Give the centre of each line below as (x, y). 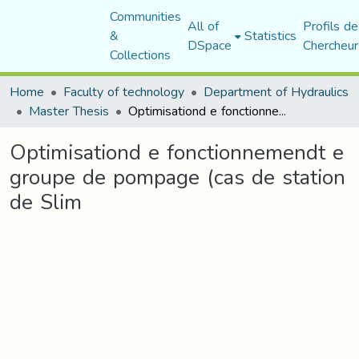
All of (203, 26)
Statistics (270, 36)
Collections (140, 55)
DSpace (209, 45)
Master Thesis (69, 111)
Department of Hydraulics (276, 92)
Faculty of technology (124, 92)
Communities (145, 16)
